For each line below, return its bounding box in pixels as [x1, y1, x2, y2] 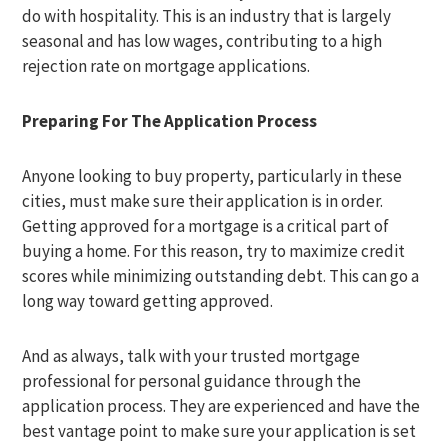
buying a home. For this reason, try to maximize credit [22, 240, 406, 262]
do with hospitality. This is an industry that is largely [22, 5, 392, 27]
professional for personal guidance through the [22, 370, 362, 392]
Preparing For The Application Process [22, 110, 318, 132]
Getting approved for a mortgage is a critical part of [22, 215, 390, 237]
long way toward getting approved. [22, 290, 274, 312]
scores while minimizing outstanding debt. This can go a [22, 265, 420, 287]
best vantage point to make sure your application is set [22, 420, 417, 442]
